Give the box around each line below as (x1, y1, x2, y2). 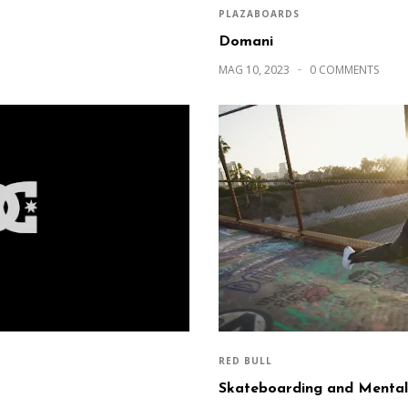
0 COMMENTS (310, 61, 379, 77)
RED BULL (219, 354, 272, 368)
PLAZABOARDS (219, 6, 300, 20)
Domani (219, 34, 273, 49)
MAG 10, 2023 (219, 61, 292, 77)
